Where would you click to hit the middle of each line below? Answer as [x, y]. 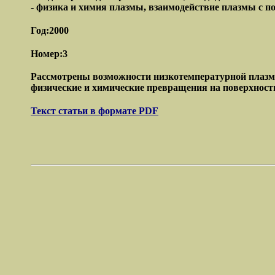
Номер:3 [49, 53]
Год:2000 [50, 30]
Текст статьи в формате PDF [95, 111]
